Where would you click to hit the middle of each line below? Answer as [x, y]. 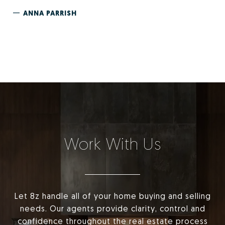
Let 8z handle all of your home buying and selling [113, 196]
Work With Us [113, 144]
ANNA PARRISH [50, 13]
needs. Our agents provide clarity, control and [113, 209]
